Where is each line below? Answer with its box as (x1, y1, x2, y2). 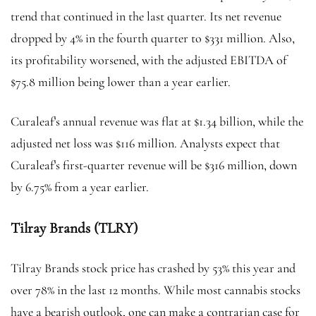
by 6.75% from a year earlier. (11, 178, 152, 195)
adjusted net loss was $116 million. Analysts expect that (11, 135, 280, 151)
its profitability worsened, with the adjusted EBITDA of (11, 51, 286, 68)
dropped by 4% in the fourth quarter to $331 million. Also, (11, 30, 295, 46)
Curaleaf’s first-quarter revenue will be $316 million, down (11, 157, 297, 173)
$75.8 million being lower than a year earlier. (11, 73, 233, 90)
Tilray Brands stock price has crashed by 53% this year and (11, 260, 296, 276)
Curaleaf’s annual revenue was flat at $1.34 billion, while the (11, 113, 303, 129)
